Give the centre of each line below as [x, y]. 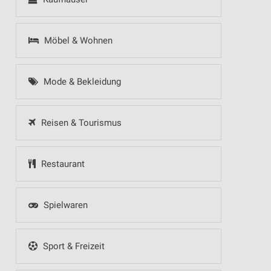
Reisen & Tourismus [80, 123]
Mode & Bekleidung [81, 82]
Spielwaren [64, 205]
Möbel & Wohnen [77, 41]
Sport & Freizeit [72, 246]
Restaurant [61, 164]
